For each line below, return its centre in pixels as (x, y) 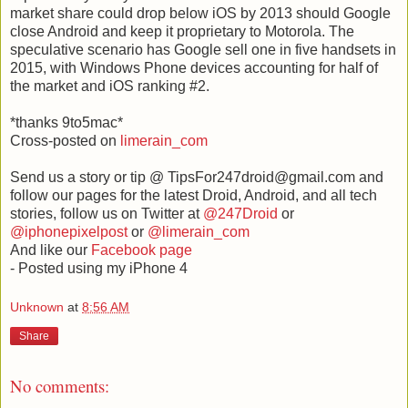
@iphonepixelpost (71, 231)
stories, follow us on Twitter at (107, 213)
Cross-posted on (65, 140)
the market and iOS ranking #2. (110, 86)
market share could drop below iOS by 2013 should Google (200, 13)
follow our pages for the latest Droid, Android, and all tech (194, 195)
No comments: (60, 386)
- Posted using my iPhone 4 (99, 268)
